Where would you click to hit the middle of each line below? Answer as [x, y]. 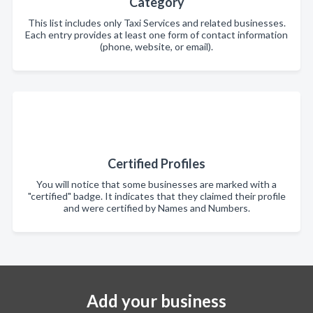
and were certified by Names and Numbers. [156, 208]
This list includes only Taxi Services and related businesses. [156, 23]
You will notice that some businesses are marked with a [156, 184]
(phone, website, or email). [156, 46]
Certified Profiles [156, 163]
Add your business [156, 301]
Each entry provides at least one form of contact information [156, 35]
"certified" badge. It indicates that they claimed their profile [156, 196]
